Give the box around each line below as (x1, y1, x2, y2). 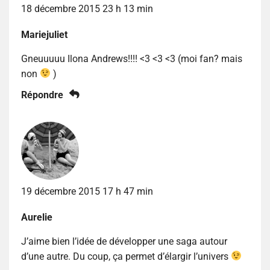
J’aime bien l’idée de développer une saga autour (21, 235, 227, 247)
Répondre (21, 89, 63, 101)
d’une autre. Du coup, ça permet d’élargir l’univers (21, 250, 231, 262)
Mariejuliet (21, 28, 67, 40)
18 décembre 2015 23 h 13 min (21, 2, 153, 14)
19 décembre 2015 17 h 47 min (21, 185, 153, 197)
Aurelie (21, 211, 52, 223)
